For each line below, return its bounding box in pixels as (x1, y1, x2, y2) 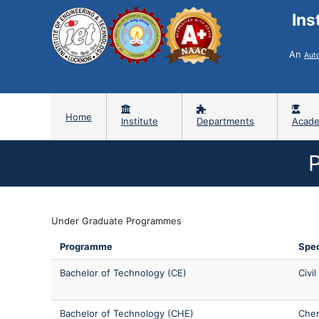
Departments (196, 115, 254, 127)
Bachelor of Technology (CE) (60, 266, 187, 278)
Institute (121, 115, 158, 127)
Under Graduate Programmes (51, 214, 182, 226)
